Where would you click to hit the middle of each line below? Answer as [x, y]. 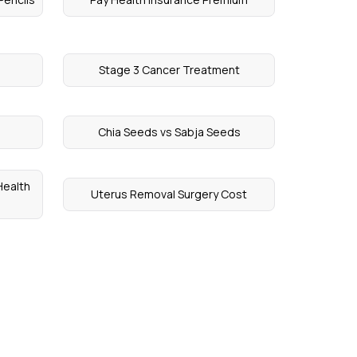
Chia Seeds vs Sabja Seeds [169, 132]
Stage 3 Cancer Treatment [169, 70]
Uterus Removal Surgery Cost [169, 194]
